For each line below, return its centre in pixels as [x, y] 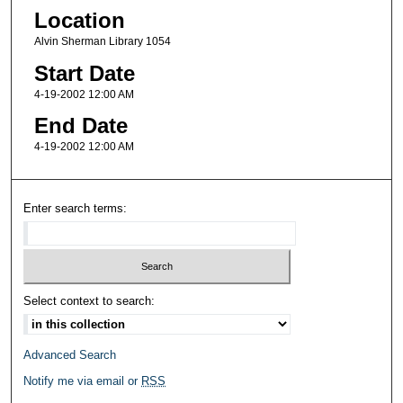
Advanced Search [70, 354]
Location [79, 21]
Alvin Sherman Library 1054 [102, 42]
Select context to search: [90, 300]
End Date [81, 126]
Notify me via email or [83, 381]
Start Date [84, 73]
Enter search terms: [76, 209]
